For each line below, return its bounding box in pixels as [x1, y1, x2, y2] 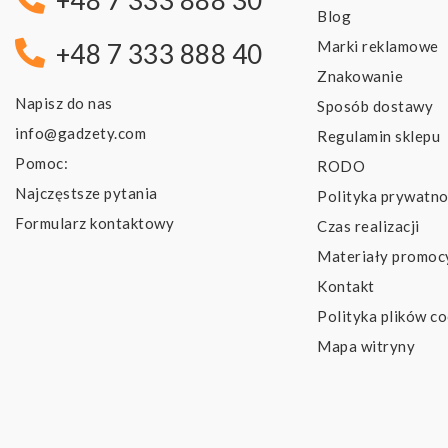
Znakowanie [317, 67, 404, 86]
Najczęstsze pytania [15, 184, 158, 203]
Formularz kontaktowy [15, 214, 174, 233]
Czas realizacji [317, 217, 420, 236]
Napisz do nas [15, 94, 113, 113]
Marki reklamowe [317, 37, 439, 56]
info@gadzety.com [15, 124, 146, 143]
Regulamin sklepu [317, 127, 441, 146]
